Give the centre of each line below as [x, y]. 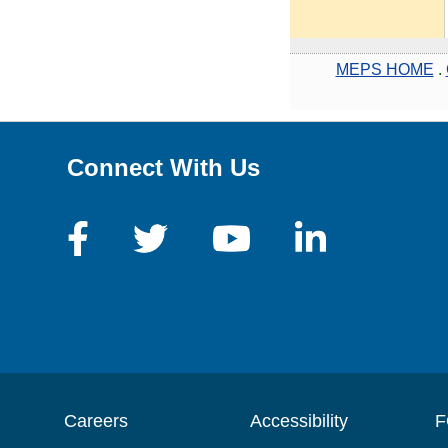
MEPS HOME [384, 69]
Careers [96, 420]
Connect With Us [164, 167]
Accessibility [298, 420]
